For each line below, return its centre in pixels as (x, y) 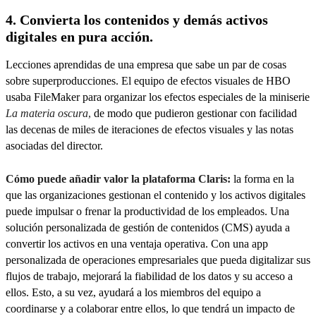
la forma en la (262, 178)
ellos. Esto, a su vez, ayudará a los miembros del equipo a (133, 292)
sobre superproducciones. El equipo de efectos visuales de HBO (148, 81)
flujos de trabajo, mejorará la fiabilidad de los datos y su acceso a (149, 276)
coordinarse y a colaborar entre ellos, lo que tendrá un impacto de (150, 308)
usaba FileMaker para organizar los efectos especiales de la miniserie (158, 97)
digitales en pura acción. (79, 37)
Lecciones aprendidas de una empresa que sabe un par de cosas (146, 65)
